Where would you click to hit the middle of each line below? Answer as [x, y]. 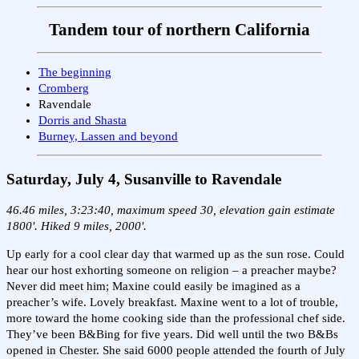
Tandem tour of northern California [179, 30]
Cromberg [64, 88]
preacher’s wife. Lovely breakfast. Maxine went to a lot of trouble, [172, 302]
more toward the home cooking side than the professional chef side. [176, 318]
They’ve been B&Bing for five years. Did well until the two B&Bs [172, 334]
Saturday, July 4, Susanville [99, 179]
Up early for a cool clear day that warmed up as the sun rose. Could [175, 254]
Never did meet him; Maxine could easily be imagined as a [153, 286]
